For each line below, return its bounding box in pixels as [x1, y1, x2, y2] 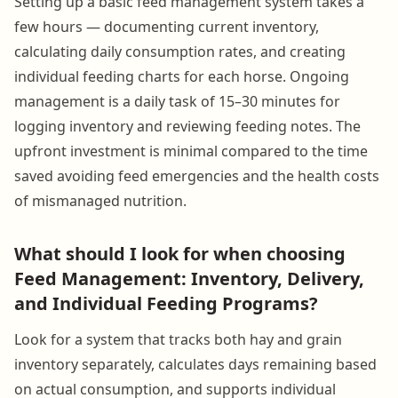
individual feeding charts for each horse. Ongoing [14, 66, 349, 86]
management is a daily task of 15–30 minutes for [14, 91, 340, 111]
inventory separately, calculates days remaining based [14, 354, 377, 374]
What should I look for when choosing [14, 241, 346, 266]
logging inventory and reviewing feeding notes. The [14, 115, 361, 136]
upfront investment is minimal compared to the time [14, 140, 368, 161]
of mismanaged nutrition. [14, 190, 187, 211]
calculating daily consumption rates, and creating [14, 41, 346, 61]
